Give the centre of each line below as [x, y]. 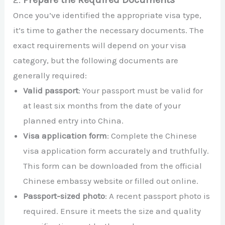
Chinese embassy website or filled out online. [111, 181]
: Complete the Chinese [152, 135]
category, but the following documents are [96, 60]
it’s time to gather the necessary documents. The [109, 30]
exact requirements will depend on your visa [100, 45]
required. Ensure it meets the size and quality [112, 211]
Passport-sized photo [64, 196]
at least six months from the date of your [102, 105]
